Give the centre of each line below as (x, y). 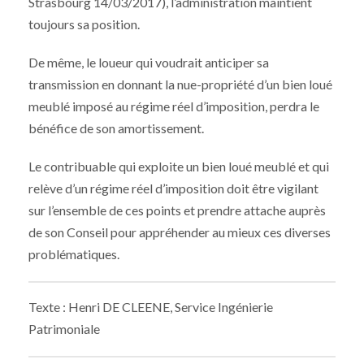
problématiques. (74, 254)
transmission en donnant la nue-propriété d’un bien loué (180, 84)
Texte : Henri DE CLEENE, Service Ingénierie (151, 307)
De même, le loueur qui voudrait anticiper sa (149, 63)
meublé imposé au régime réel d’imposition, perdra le (174, 106)
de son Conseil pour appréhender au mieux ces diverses (180, 232)
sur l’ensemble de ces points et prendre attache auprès (177, 210)
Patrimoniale (64, 329)
